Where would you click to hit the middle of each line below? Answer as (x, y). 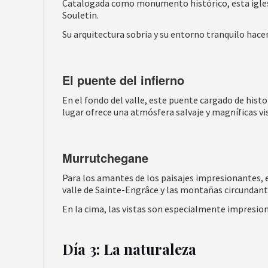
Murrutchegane (105, 158)
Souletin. (80, 15)
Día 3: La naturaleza (129, 249)
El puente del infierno (123, 80)
